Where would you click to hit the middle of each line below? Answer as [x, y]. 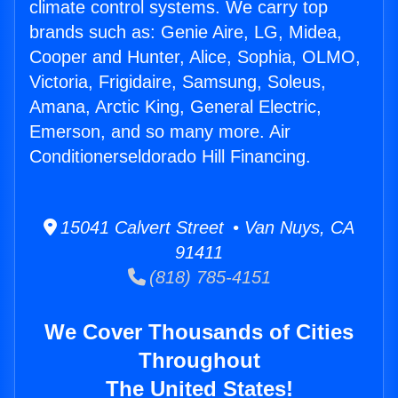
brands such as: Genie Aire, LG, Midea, [186, 32]
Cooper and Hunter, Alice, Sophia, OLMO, [195, 57]
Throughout [199, 361]
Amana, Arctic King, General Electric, [175, 107]
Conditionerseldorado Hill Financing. [170, 157]
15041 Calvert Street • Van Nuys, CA [206, 228]
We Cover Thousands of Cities [199, 332]
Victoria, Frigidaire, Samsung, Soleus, [178, 82]
